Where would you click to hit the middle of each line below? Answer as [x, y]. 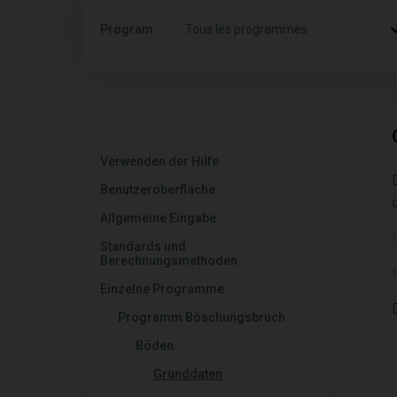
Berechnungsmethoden [169, 261]
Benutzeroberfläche [158, 190]
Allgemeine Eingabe [158, 218]
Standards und [143, 246]
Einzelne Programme [162, 289]
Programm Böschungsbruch [202, 317]
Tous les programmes [246, 29]
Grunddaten [188, 374]
